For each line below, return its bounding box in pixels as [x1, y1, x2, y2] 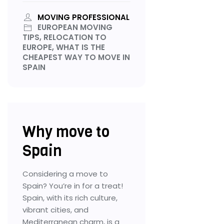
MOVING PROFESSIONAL [37, 11, 129, 22]
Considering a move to [22, 168, 108, 179]
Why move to [22, 121, 109, 142]
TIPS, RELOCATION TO [22, 31, 106, 42]
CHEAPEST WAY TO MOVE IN [22, 51, 130, 62]
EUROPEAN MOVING [35, 21, 112, 32]
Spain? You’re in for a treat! [22, 180, 123, 191]
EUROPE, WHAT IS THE [22, 41, 105, 52]
